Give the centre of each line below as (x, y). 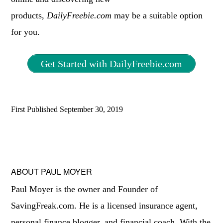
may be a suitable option (157, 15)
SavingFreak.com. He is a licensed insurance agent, (105, 206)
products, (29, 15)
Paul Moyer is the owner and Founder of (85, 189)
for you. (26, 32)
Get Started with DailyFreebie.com (111, 64)
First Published (36, 109)
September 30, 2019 (92, 109)
